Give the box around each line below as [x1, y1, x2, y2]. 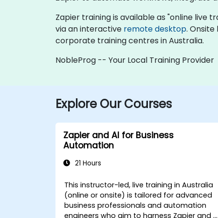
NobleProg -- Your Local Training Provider [55, 54, 214, 66]
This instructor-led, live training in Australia [64, 180, 214, 190]
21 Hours [73, 159, 101, 168]
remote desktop [124, 23, 186, 35]
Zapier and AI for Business [63, 129, 174, 141]
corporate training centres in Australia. [55, 35, 204, 46]
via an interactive [55, 23, 124, 35]
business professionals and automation [64, 200, 207, 210]
